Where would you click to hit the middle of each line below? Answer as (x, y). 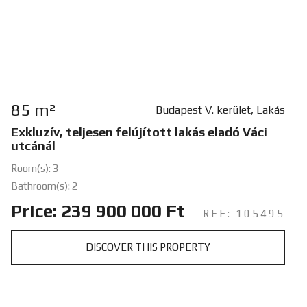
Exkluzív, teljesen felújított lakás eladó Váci (139, 132)
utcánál (33, 145)
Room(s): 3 (35, 168)
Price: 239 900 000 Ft (98, 211)
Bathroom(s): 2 (44, 186)
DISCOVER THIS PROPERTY (148, 247)
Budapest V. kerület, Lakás (220, 110)
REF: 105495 (244, 213)
